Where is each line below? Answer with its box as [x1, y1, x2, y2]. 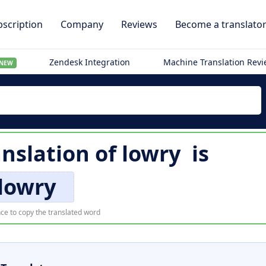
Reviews [121, 18, 157, 31]
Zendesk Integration [49, 56, 131, 68]
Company [61, 18, 103, 31]
